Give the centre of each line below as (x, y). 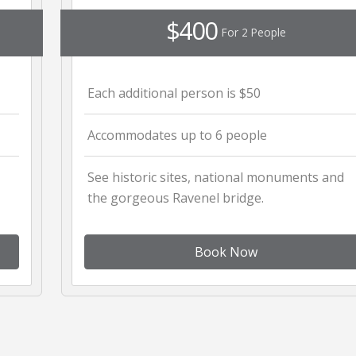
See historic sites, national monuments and (215, 177)
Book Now (226, 252)
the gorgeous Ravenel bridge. (175, 197)
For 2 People (254, 32)
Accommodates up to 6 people (177, 135)
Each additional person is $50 (174, 93)
